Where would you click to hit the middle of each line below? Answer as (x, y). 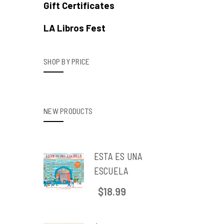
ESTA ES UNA (118, 156)
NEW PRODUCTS (68, 111)
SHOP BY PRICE (67, 61)
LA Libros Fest (74, 28)
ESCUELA (111, 171)
